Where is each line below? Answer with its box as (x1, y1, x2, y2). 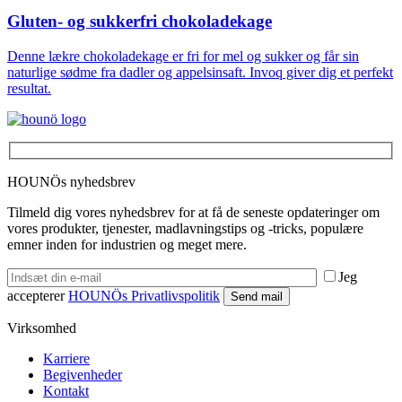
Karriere (43, 350, 90, 366)
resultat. (7, 81, 51, 97)
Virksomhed (7, 319, 76, 336)
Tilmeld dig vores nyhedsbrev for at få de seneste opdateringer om (7, 204, 380, 220)
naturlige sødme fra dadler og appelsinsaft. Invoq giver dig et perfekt (7, 65, 393, 81)
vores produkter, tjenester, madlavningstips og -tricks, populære (7, 220, 363, 236)
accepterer (7, 287, 68, 303)
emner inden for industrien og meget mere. (7, 236, 247, 252)
